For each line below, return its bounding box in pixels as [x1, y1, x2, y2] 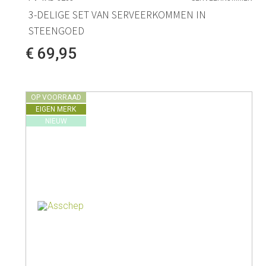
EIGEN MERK [36, 105, 77, 114]
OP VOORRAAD [30, 93, 81, 102]
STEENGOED [28, 24, 84, 38]
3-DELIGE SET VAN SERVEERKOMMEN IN [28, 8, 206, 22]
